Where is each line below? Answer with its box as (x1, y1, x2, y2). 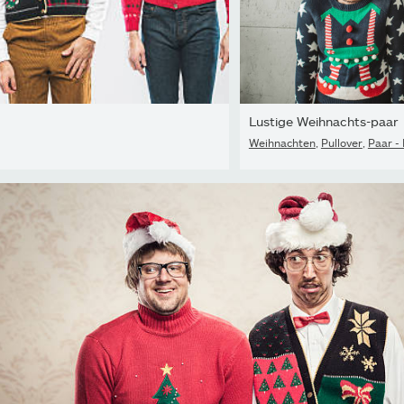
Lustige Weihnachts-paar (248, 113, 399, 129)
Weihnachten (248, 135, 316, 149)
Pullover (320, 135, 363, 149)
